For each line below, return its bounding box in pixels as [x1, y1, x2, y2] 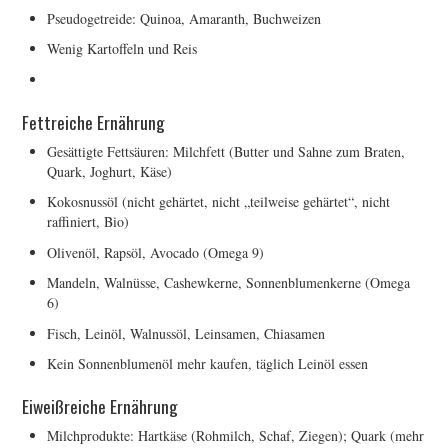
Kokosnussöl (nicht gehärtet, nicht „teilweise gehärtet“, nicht [47, 192, 391, 212]
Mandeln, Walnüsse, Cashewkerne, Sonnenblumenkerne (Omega [47, 273, 411, 293]
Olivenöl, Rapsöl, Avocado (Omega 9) [47, 242, 265, 262]
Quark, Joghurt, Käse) [47, 161, 173, 181]
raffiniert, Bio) [47, 212, 130, 232]
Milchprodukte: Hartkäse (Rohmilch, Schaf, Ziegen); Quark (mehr [47, 425, 425, 445]
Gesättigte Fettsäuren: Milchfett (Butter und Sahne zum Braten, [47, 141, 406, 161]
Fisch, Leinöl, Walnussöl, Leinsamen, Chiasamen [47, 323, 326, 343]
